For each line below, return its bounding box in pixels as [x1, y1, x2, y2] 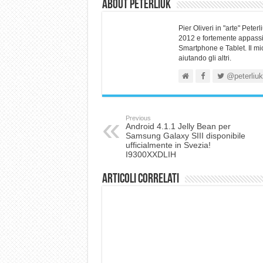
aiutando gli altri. [178, 53, 231, 62]
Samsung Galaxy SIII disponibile [125, 130, 245, 140]
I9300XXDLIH [125, 149, 176, 159]
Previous [125, 114, 151, 122]
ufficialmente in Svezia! [125, 140, 211, 150]
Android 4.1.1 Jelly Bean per [125, 121, 231, 131]
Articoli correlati [102, 172, 179, 186]
